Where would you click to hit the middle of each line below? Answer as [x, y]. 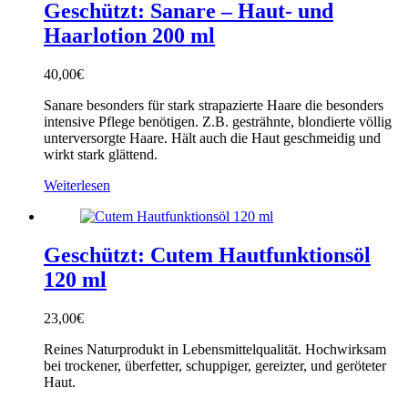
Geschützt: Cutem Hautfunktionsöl [207, 255]
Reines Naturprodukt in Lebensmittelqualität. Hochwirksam [215, 350]
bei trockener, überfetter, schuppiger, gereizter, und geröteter [215, 366]
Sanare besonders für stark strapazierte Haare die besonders [214, 106]
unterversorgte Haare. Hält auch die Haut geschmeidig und [212, 138]
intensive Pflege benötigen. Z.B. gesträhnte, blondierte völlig [218, 122]
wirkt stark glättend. [101, 155]
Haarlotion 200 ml [129, 36]
